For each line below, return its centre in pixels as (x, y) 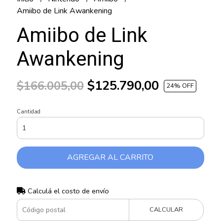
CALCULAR (166, 210)
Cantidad (28, 112)
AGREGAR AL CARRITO (110, 158)
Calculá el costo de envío (67, 191)
